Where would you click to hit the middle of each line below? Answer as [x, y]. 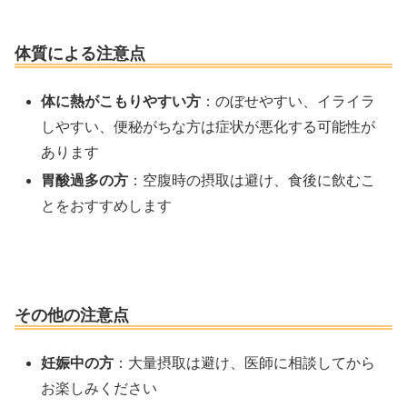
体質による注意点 [80, 54]
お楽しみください [99, 388]
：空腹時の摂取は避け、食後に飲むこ [252, 181]
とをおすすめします [107, 206]
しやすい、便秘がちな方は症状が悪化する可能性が [208, 126]
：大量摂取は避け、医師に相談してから [245, 362]
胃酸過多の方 [85, 181]
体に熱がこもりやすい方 [121, 101]
